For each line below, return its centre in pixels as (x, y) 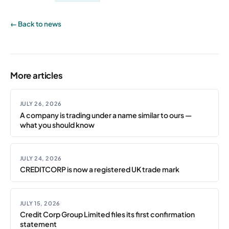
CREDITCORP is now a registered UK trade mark (99, 169)
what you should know (57, 124)
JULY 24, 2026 (41, 158)
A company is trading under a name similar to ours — (106, 115)
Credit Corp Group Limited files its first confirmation (107, 214)
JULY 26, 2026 (41, 104)
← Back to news (36, 24)
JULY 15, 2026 (40, 203)
